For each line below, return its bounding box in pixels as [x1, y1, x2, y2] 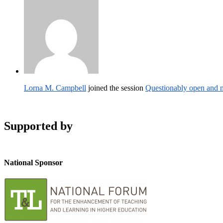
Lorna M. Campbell [24, 83, 86, 92]
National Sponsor [4, 158, 63, 167]
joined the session [86, 83, 145, 92]
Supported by [4, 119, 73, 132]
